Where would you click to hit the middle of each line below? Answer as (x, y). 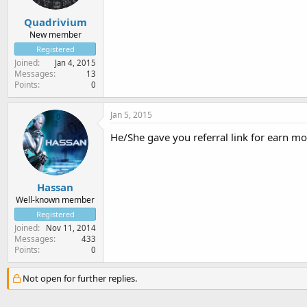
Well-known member (55, 200)
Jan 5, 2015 (131, 114)
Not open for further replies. (79, 278)
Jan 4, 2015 (75, 62)
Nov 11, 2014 (71, 228)
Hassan (55, 187)
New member (55, 34)
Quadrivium (55, 22)
